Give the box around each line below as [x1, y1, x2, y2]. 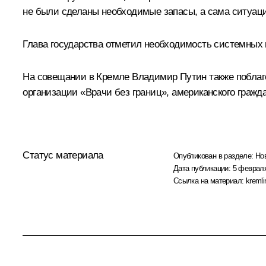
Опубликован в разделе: [173, 151, 256, 161]
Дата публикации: [173, 164, 233, 173]
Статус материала [23, 150, 103, 161]
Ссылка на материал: [173, 176, 246, 186]
